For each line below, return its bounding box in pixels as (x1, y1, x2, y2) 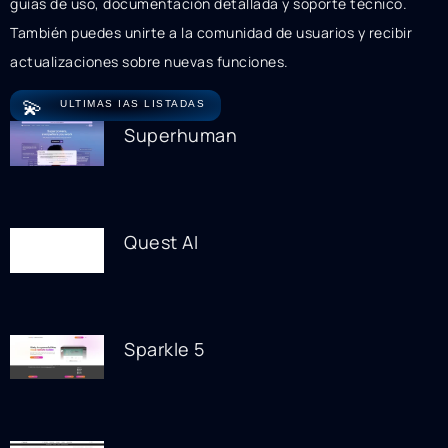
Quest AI (124, 229, 199, 254)
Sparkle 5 (124, 336, 205, 361)
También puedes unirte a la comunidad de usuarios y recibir (10, 22, 412, 42)
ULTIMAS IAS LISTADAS (60, 98, 205, 110)
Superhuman (124, 123, 238, 148)
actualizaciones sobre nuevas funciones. (10, 51, 289, 71)
